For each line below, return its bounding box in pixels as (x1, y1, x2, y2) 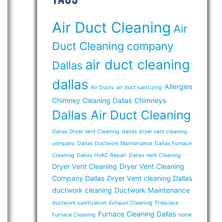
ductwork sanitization (52, 200, 107, 206)
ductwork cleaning (52, 186, 112, 194)
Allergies (164, 82, 192, 91)
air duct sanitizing (116, 84, 162, 91)
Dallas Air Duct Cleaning (52, 108, 191, 122)
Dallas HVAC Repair (76, 152, 126, 159)
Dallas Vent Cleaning (128, 152, 181, 159)
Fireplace (155, 200, 178, 206)
